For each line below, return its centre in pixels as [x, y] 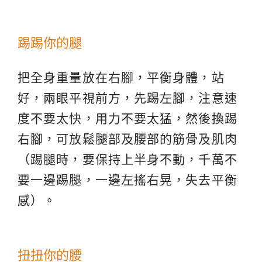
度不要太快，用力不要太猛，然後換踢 [127, 118]
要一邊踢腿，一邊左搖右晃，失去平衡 [127, 180]
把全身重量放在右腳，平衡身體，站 [121, 77]
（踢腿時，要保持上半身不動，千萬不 [127, 159]
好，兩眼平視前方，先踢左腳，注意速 [127, 98]
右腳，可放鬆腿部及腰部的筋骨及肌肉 [127, 139]
